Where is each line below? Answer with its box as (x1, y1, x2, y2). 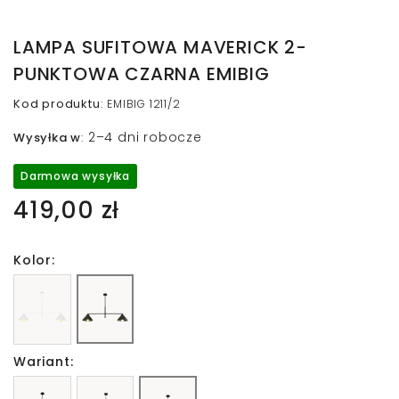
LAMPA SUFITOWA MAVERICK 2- (13, 34, 307, 60)
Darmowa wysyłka (20, 167, 130, 183)
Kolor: (13, 250, 55, 269)
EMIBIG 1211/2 (107, 95, 181, 111)
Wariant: (13, 352, 74, 370)
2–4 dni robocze (87, 127, 202, 146)
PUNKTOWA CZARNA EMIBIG (13, 61, 270, 86)
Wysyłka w (13, 128, 82, 146)
